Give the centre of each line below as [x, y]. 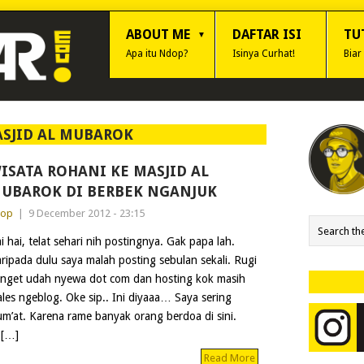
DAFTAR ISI [267, 35]
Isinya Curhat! [264, 54]
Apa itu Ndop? [157, 54]
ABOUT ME [158, 35]
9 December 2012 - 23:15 [86, 213]
